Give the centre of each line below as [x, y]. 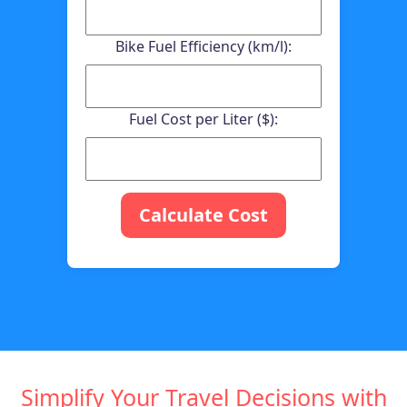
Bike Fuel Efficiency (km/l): [203, 46]
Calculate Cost [203, 214]
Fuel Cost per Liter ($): [203, 119]
